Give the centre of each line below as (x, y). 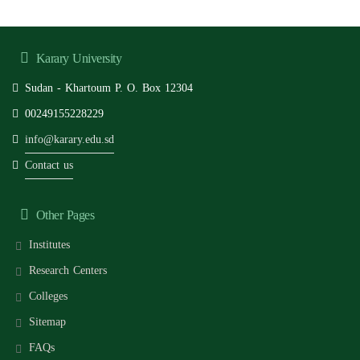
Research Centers (67, 270)
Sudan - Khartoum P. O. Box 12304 (107, 88)
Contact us (49, 165)
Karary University (77, 58)
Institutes (49, 244)
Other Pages (63, 215)
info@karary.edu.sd (70, 139)
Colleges (48, 296)
